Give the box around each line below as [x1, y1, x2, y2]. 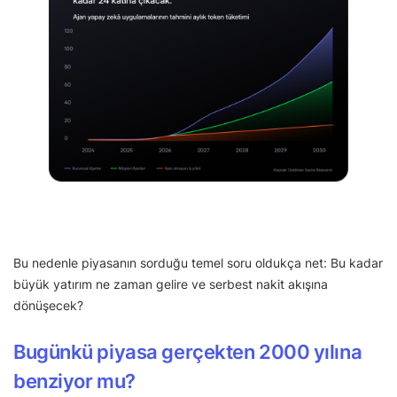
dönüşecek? [13, 298, 83, 314]
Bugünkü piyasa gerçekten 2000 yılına [13, 340, 362, 364]
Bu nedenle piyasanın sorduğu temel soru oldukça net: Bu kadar [13, 255, 383, 271]
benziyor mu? [13, 370, 136, 393]
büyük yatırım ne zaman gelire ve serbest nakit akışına [13, 276, 328, 292]
